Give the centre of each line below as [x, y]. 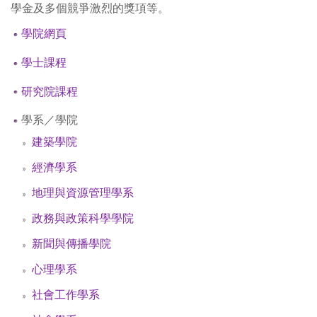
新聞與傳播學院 [71, 244]
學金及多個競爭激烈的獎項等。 [90, 8]
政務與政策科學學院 [83, 219]
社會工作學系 [66, 295]
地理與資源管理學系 [83, 193]
